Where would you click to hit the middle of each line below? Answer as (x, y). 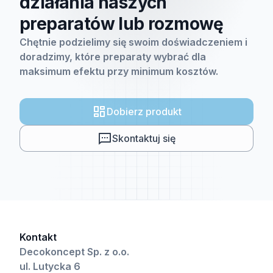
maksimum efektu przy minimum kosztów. (119, 71)
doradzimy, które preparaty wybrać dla (113, 57)
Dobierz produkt (144, 112)
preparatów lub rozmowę (122, 24)
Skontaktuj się (144, 138)
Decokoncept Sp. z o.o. (74, 252)
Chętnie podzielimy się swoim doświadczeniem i (133, 42)
